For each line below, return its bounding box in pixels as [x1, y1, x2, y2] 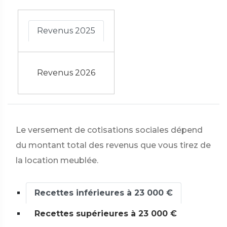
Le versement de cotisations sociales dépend [16, 125, 203, 135]
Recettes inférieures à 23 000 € [34, 188, 173, 198]
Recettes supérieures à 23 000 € [34, 209, 177, 218]
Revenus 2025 [37, 26, 95, 35]
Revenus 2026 [37, 68, 95, 78]
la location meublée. [16, 156, 98, 165]
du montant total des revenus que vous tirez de [16, 140, 211, 150]
